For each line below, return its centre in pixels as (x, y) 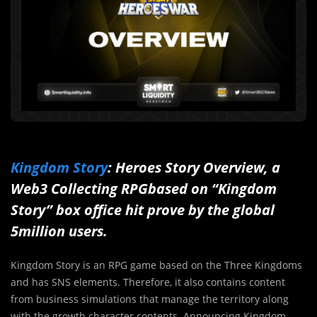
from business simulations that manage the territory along (150, 299)
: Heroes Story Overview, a (194, 168)
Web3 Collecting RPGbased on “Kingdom (144, 189)
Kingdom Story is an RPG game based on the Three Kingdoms (156, 265)
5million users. (59, 231)
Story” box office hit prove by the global (143, 210)
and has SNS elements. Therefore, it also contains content (148, 282)
